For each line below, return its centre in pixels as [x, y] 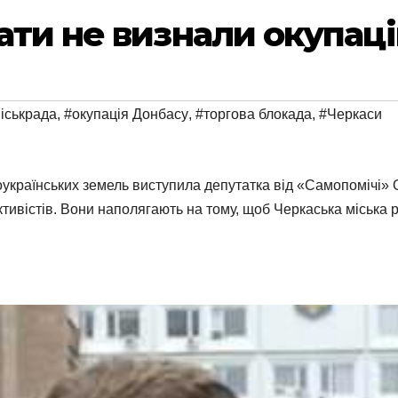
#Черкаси [350, 115]
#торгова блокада [254, 115]
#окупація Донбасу [126, 115]
